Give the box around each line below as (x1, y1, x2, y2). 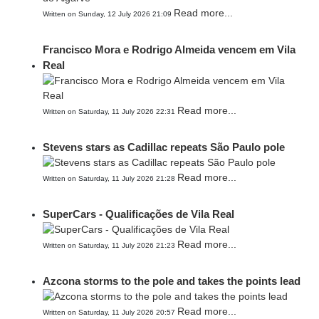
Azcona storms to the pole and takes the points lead (43, 275, 300, 287)
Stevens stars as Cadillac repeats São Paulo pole (43, 141, 285, 153)
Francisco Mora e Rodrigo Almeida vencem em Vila (43, 43, 296, 56)
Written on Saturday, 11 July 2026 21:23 (43, 241, 177, 249)
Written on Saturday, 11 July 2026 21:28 (43, 174, 177, 182)
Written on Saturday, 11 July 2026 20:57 (43, 308, 177, 316)
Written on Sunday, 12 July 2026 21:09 (43, 10, 174, 18)
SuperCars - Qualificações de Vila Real (43, 208, 234, 220)
